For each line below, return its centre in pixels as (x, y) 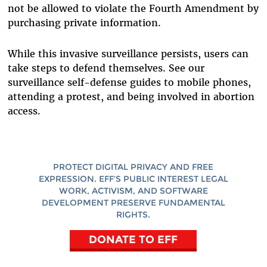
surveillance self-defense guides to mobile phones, (129, 82)
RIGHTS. (133, 215)
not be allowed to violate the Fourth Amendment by (133, 8)
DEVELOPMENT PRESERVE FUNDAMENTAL (133, 203)
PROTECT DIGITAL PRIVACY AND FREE (133, 167)
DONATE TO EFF (133, 239)
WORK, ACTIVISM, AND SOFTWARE (133, 191)
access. (24, 111)
